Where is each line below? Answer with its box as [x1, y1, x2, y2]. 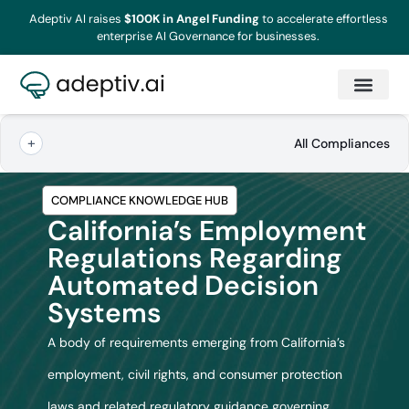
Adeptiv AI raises [28, 11, 124, 27]
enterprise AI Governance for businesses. [97, 28, 320, 45]
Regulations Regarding [47, 240, 342, 277]
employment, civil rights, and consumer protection [47, 366, 342, 383]
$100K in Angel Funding [123, 11, 259, 27]
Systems [47, 295, 162, 331]
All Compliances [294, 134, 390, 152]
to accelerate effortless [258, 11, 388, 27]
